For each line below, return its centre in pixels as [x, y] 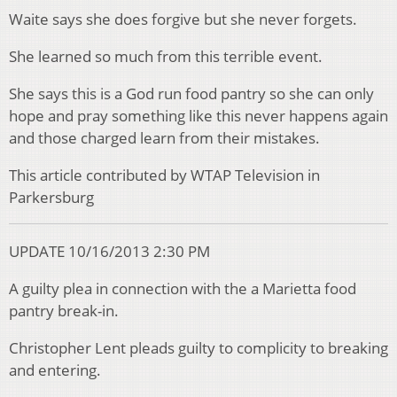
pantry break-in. [64, 311]
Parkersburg [51, 198]
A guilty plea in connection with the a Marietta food [183, 289]
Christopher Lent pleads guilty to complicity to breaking [198, 348]
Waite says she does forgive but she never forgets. [183, 19]
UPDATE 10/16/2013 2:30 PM [109, 252]
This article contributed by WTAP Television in [164, 175]
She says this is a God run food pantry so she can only [191, 94]
